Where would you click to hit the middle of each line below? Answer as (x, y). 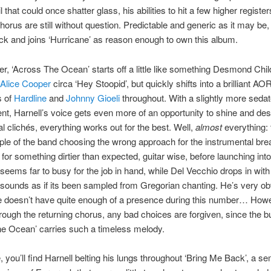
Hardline (30, 97)
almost (208, 126)
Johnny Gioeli (93, 97)
